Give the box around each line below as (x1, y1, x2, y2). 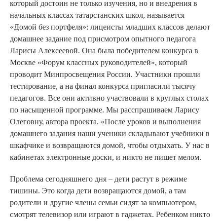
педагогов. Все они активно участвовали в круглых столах (10, 94, 209, 103)
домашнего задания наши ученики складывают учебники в (10, 129, 210, 138)
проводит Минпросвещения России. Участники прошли (10, 70, 200, 79)
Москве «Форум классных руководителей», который (10, 58, 187, 67)
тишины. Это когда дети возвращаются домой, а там (10, 186, 186, 195)
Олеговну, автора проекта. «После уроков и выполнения (10, 117, 201, 126)
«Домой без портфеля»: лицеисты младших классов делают (10, 23, 210, 32)
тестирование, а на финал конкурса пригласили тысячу (10, 82, 196, 91)
